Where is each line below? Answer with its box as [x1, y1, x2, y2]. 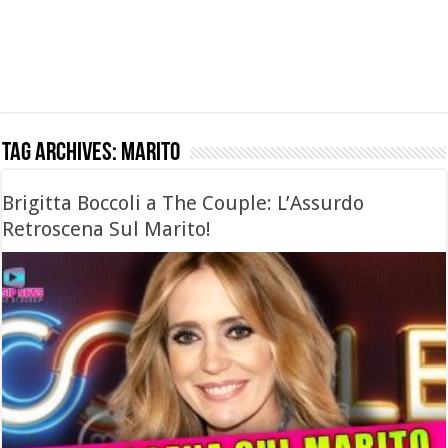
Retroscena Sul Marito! [2, 217, 212, 241]
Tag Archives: [2, 140, 122, 167]
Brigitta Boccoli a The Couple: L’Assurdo [2, 191, 365, 215]
